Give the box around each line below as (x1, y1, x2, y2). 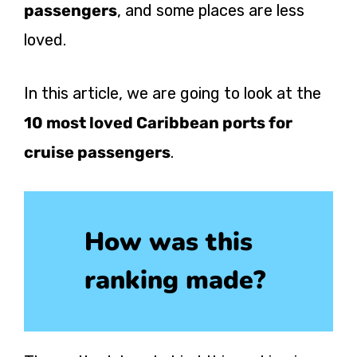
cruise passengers (24, 142, 171, 162)
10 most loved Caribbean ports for (24, 112, 292, 132)
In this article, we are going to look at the (24, 83, 321, 103)
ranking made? (84, 262, 265, 297)
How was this (84, 224, 253, 259)
